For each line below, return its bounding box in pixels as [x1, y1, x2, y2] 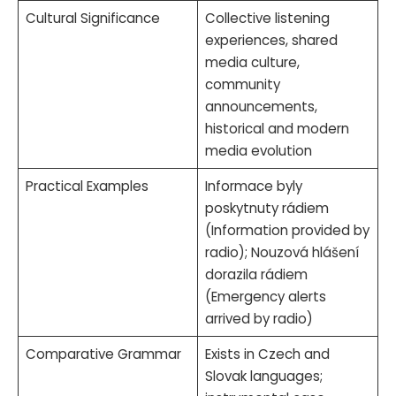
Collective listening [204, 8, 330, 27]
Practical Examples [25, 176, 148, 195]
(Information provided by [204, 220, 369, 240]
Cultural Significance [25, 8, 160, 27]
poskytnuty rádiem [204, 198, 329, 217]
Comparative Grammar [25, 344, 181, 363]
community [204, 74, 280, 94]
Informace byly [204, 176, 302, 195]
